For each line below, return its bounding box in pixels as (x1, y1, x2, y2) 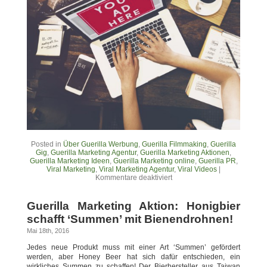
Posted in (31, 140, 63, 149)
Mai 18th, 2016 (27, 227, 69, 235)
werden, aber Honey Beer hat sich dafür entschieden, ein (27, 253, 240, 262)
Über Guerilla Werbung (63, 140, 138, 149)
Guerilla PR (198, 157, 236, 166)
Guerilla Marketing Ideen (29, 157, 110, 166)
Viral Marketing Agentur (99, 165, 174, 174)
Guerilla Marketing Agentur (51, 148, 136, 157)
